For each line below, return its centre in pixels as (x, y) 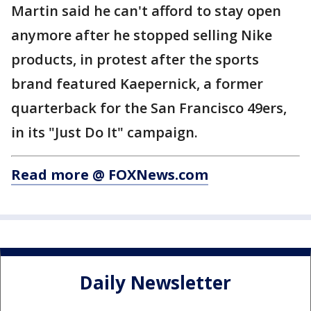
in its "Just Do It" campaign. (104, 133)
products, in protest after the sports (135, 60)
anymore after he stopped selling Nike (142, 35)
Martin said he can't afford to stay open (146, 11)
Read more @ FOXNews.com (110, 175)
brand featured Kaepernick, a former (137, 84)
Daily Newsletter (155, 282)
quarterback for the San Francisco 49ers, (149, 108)
